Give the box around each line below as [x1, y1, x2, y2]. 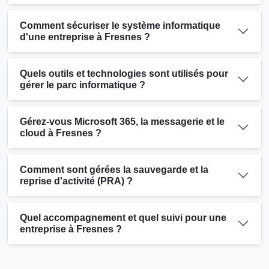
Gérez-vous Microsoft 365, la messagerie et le [20, 116, 225, 127]
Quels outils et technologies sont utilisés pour [20, 68, 228, 79]
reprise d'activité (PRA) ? [20, 175, 133, 186]
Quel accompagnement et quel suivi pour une [20, 212, 226, 223]
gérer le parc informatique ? [20, 79, 145, 90]
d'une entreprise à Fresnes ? [20, 31, 150, 42]
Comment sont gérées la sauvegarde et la [20, 164, 208, 175]
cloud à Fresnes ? [20, 127, 101, 138]
